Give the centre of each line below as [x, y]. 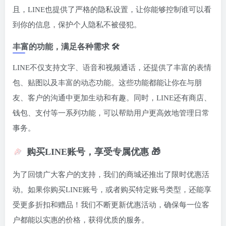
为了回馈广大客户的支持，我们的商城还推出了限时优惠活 [111, 175]
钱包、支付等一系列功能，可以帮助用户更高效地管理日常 [111, 113]
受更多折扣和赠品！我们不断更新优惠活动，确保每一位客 [111, 205]
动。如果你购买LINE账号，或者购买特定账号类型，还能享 [112, 190]
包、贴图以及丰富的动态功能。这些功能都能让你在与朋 [107, 83]
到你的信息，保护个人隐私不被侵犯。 [77, 25]
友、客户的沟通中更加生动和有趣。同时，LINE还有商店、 [112, 98]
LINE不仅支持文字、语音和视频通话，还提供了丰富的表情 [112, 68]
